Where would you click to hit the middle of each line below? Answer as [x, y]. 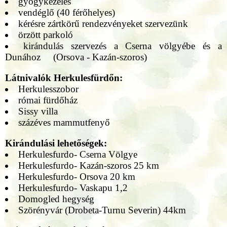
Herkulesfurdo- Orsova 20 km [77, 176]
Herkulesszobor [48, 89]
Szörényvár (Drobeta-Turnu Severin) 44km [102, 210]
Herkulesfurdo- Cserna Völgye [78, 154]
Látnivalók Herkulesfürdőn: [64, 78]
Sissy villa [38, 111]
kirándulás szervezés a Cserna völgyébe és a [123, 46]
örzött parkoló [45, 34]
